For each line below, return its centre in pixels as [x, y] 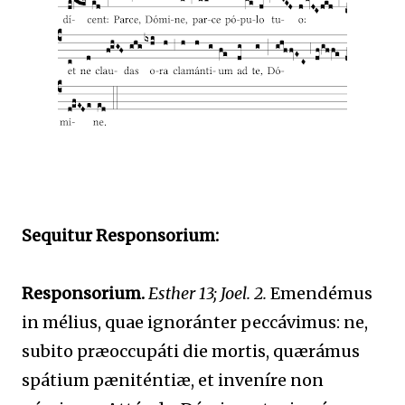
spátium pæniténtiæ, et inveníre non [173, 380]
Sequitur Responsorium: [120, 235]
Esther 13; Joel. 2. [207, 293]
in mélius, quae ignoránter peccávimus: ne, [195, 322]
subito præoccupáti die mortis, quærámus [191, 351]
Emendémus [320, 293]
